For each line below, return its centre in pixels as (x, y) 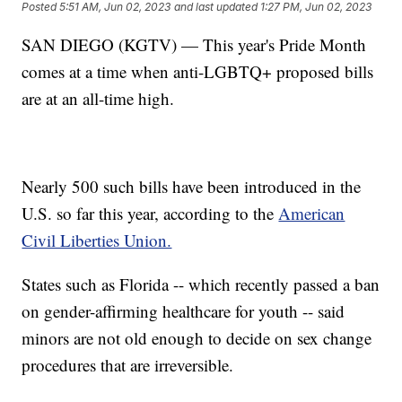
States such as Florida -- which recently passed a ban (201, 284)
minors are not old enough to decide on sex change (197, 337)
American (312, 213)
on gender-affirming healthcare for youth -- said (184, 310)
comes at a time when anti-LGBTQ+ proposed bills (198, 71)
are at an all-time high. (98, 98)
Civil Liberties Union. (97, 240)
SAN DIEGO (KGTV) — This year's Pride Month (194, 44)
